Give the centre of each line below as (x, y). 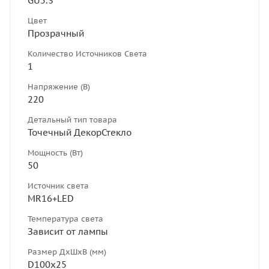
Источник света (58, 186)
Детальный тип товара (72, 119)
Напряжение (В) (59, 86)
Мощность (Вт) (55, 153)
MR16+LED (51, 198)
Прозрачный (56, 33)
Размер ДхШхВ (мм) (67, 252)
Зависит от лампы (68, 231)
